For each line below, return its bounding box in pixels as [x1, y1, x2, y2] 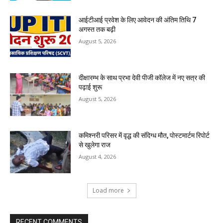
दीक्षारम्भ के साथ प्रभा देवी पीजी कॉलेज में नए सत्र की [79, 73, 206, 82]
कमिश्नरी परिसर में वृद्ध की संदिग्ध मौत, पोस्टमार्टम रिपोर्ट [79, 131, 210, 139]
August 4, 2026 [79, 152, 116, 160]
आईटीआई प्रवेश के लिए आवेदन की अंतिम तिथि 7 [79, 16, 197, 24]
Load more [92, 186, 124, 195]
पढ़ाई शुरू [79, 83, 103, 91]
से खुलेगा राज [79, 140, 111, 149]
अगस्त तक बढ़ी [79, 25, 116, 34]
